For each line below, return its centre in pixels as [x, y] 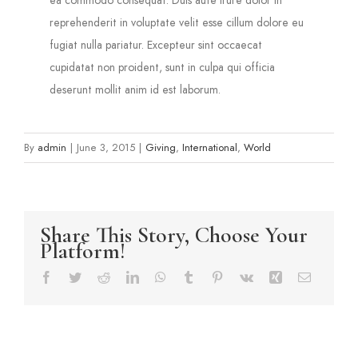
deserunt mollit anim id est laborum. [135, 89]
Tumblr [213, 276]
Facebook [77, 276]
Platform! [83, 251]
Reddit [126, 276]
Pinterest [245, 276]
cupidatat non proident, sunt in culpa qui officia [163, 67]
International [210, 147]
